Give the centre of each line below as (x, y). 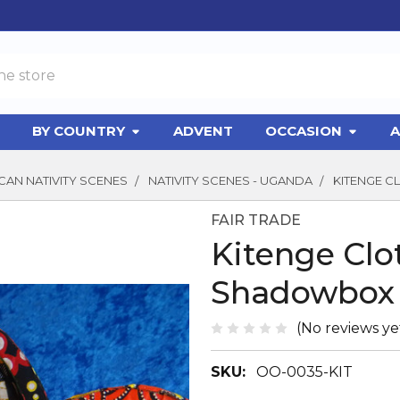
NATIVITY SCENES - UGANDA (230, 180)
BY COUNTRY (79, 131)
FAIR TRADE (256, 220)
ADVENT (204, 131)
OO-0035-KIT (304, 371)
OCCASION (304, 131)
